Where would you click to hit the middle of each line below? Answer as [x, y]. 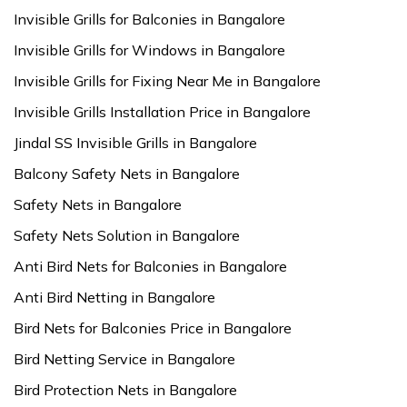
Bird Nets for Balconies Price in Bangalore [153, 328]
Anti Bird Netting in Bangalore [114, 297]
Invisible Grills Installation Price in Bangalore [162, 112]
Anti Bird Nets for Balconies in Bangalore [150, 266]
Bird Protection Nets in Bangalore [125, 390]
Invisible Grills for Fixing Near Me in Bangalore [167, 81]
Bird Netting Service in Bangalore [124, 359]
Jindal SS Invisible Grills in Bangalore [135, 143]
